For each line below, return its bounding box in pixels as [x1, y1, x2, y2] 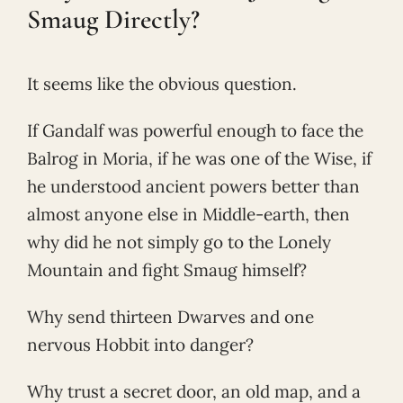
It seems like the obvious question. [27, 73, 297, 95]
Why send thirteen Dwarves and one [27, 306, 314, 328]
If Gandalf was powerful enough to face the [27, 120, 363, 142]
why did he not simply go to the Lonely [27, 231, 331, 254]
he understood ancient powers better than [27, 175, 360, 198]
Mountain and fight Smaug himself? [27, 259, 307, 282]
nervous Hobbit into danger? [27, 334, 254, 356]
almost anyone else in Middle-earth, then [27, 203, 350, 226]
